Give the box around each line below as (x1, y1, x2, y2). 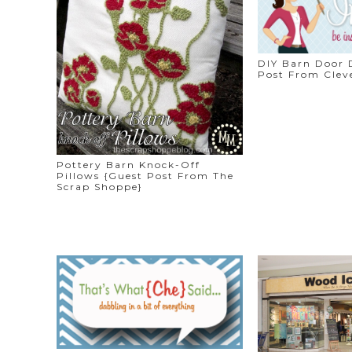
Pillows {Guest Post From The (57, 170, 234, 182)
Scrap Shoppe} (57, 181, 143, 193)
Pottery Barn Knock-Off (57, 159, 200, 171)
